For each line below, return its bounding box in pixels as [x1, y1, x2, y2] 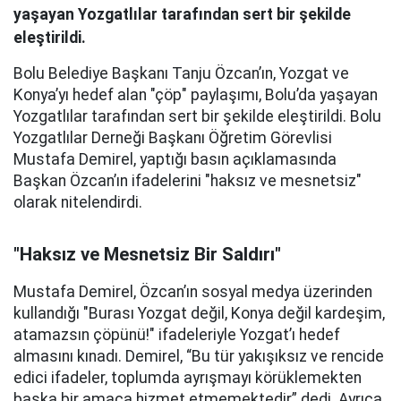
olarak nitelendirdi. [13, 192, 142, 211]
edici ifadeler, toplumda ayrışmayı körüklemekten [13, 368, 362, 387]
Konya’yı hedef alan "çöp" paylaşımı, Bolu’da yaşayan [13, 85, 378, 104]
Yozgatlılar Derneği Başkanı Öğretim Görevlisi [13, 128, 332, 147]
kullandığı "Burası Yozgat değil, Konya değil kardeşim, [13, 303, 385, 322]
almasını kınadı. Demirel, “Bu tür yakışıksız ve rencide [13, 346, 384, 365]
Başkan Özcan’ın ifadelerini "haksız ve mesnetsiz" [13, 171, 362, 190]
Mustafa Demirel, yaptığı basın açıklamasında [13, 149, 337, 168]
